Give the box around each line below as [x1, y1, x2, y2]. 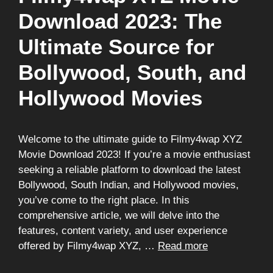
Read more [158, 240, 208, 252]
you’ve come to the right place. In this [18, 194, 190, 206]
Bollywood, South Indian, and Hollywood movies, [18, 179, 239, 191]
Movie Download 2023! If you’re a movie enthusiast [18, 149, 250, 160]
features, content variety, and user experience [18, 225, 227, 236]
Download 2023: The [18, 9, 222, 33]
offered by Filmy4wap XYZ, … [18, 240, 158, 252]
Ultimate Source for [18, 35, 214, 58]
